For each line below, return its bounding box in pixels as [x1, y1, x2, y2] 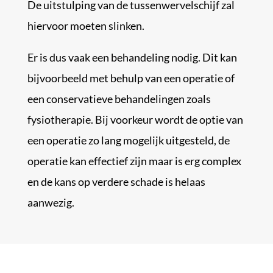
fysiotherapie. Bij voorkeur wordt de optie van [27, 112, 243, 126]
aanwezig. [27, 195, 74, 209]
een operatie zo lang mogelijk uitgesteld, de [27, 133, 230, 147]
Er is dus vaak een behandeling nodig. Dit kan [27, 50, 237, 64]
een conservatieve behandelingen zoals [27, 91, 211, 105]
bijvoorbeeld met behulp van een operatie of [27, 71, 235, 85]
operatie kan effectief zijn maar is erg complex [27, 154, 241, 168]
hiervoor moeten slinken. [27, 18, 144, 32]
